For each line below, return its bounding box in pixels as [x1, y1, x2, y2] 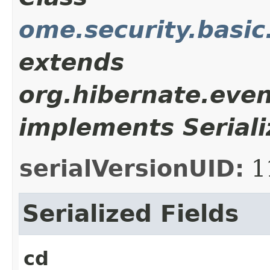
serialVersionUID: [19, 155, 244, 182]
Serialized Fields [22, 199, 239, 227]
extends [19, 48, 124, 76]
